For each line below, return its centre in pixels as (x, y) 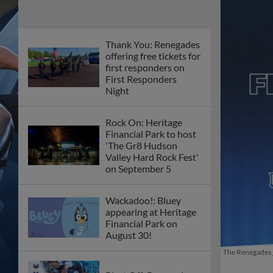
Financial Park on (141, 223)
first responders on (145, 67)
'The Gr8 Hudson (141, 145)
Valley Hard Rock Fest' (152, 157)
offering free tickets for (153, 56)
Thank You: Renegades (153, 44)
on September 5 (138, 168)
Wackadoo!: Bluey (143, 200)
